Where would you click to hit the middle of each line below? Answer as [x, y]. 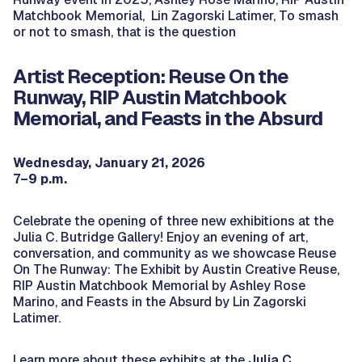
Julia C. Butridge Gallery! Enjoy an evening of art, [160, 237]
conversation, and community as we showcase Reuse [175, 253]
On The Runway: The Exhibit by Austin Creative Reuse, [176, 269]
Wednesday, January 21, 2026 [109, 162]
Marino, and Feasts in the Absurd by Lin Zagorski [160, 301]
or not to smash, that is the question [124, 32]
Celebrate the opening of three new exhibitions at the [173, 221]
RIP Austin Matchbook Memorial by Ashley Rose [159, 285]
